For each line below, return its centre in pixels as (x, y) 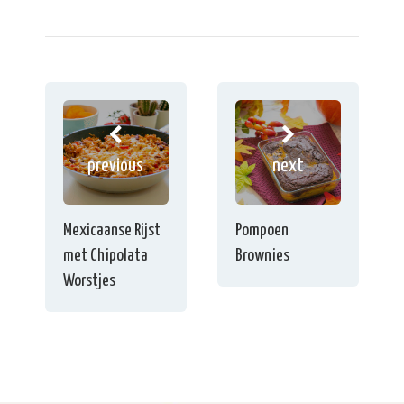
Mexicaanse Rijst (112, 231)
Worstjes (89, 281)
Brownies (263, 256)
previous (116, 165)
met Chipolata (106, 256)
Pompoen (262, 231)
